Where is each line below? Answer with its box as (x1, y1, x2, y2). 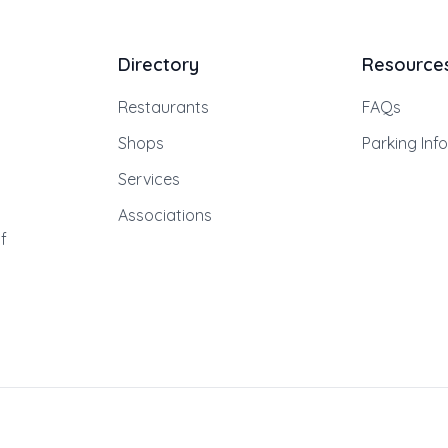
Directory (118, 53, 200, 77)
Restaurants (118, 97, 210, 118)
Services (118, 169, 181, 190)
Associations (118, 205, 213, 226)
